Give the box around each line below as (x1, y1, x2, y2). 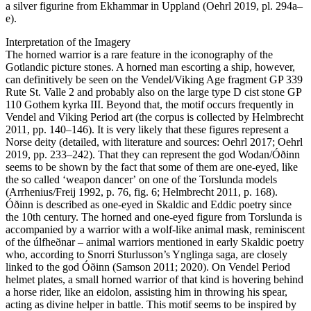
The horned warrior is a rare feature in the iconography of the (6, 48, 273, 60)
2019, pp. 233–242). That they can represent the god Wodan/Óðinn (6, 148, 300, 160)
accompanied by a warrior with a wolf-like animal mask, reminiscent (6, 223, 305, 235)
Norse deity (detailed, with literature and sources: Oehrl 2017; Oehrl (6, 135, 303, 148)
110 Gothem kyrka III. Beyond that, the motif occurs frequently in (6, 98, 294, 110)
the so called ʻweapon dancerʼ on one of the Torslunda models (6, 173, 277, 185)
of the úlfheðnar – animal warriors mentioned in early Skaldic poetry (6, 235, 304, 248)
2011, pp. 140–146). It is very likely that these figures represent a (6, 123, 289, 135)
